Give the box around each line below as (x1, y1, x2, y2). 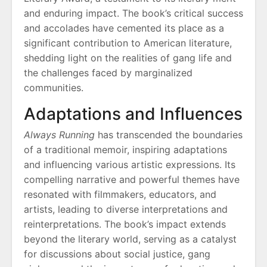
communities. (24, 82, 83, 94)
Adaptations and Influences (24, 104, 243, 125)
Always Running (24, 129, 95, 141)
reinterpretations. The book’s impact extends (24, 218, 226, 231)
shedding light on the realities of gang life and (24, 52, 232, 64)
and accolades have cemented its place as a (24, 22, 224, 35)
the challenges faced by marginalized (24, 67, 193, 79)
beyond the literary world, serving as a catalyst (24, 233, 237, 246)
